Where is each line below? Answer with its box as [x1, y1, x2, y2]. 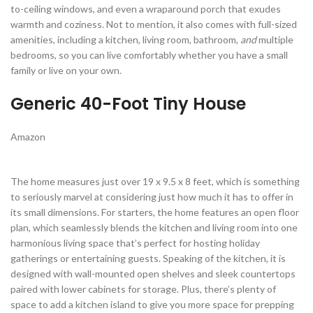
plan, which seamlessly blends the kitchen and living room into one [10, 221, 298, 233]
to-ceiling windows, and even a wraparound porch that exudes [10, 2, 281, 15]
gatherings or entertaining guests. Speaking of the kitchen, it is [10, 252, 286, 264]
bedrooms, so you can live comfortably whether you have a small [10, 48, 288, 61]
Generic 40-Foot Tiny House [10, 92, 246, 115]
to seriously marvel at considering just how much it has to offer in [10, 190, 293, 203]
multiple [259, 33, 293, 45]
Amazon [10, 130, 45, 143]
